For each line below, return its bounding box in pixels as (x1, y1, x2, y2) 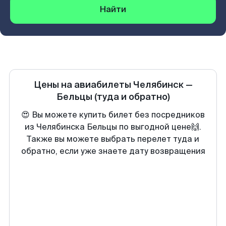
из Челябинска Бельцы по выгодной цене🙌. (25, 122, 201, 132)
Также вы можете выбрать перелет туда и (27, 134, 199, 144)
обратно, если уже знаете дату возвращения (21, 146, 205, 156)
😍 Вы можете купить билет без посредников (21, 109, 205, 120)
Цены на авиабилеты (33, 79, 133, 91)
